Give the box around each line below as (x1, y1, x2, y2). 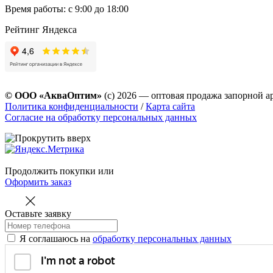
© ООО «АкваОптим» (5, 90, 102, 101)
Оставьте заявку (5, 208, 71, 219)
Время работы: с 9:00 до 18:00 (5, 3, 129, 14)
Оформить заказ (5, 176, 71, 187)
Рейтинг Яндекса (5, 24, 77, 35)
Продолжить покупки (5, 165, 96, 176)
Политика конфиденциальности (5, 101, 138, 112)
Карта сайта (146, 101, 195, 112)
